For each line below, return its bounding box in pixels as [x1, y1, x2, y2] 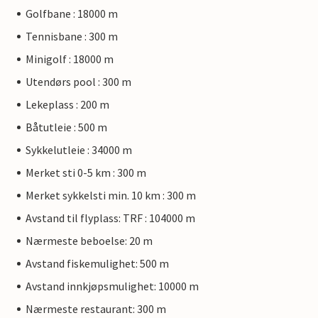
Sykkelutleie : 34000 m [26, 143, 132, 157]
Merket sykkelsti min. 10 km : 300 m [26, 188, 196, 202]
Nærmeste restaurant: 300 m [26, 302, 166, 316]
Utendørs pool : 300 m [26, 75, 131, 89]
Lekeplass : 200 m [26, 97, 109, 111]
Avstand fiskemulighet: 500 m [26, 256, 169, 270]
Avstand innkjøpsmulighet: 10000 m [26, 279, 199, 293]
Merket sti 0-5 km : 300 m [26, 165, 146, 180]
